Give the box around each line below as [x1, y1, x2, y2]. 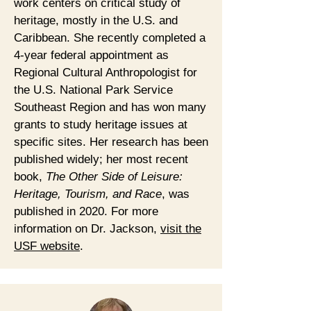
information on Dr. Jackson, [14, 222, 160, 235]
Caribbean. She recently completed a [14, 31, 205, 44]
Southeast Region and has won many [14, 101, 206, 114]
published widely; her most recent [14, 153, 188, 166]
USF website [14, 239, 80, 253]
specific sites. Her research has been [14, 135, 208, 149]
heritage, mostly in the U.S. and [14, 14, 178, 27]
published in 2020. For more [14, 205, 158, 218]
